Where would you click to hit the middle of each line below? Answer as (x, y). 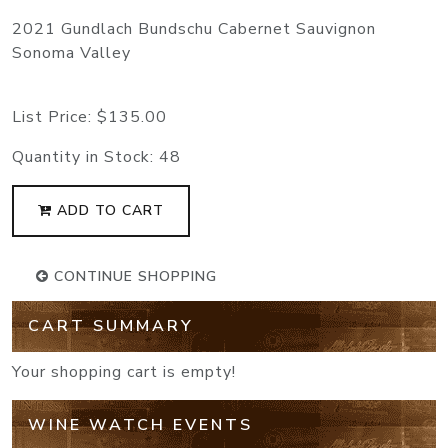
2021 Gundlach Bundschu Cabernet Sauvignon (194, 28)
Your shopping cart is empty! (124, 371)
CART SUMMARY (111, 325)
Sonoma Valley (71, 52)
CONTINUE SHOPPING (133, 276)
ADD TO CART (108, 210)
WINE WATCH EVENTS (140, 424)
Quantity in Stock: (85, 156)
